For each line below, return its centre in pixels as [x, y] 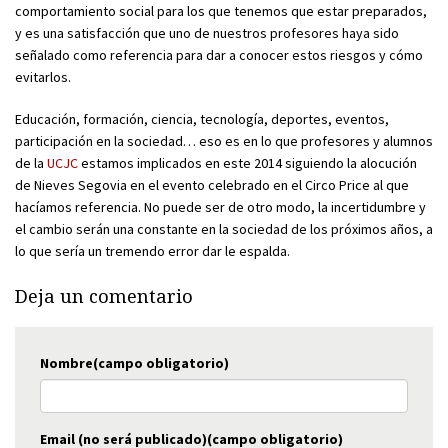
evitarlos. [43, 76]
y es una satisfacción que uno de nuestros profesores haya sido [207, 32]
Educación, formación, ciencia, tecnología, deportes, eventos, [202, 118]
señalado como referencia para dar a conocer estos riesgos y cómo [219, 54]
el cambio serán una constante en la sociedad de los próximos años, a [224, 228]
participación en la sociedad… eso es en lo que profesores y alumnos [224, 140]
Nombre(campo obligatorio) [134, 362]
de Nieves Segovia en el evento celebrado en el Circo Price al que [212, 184]
